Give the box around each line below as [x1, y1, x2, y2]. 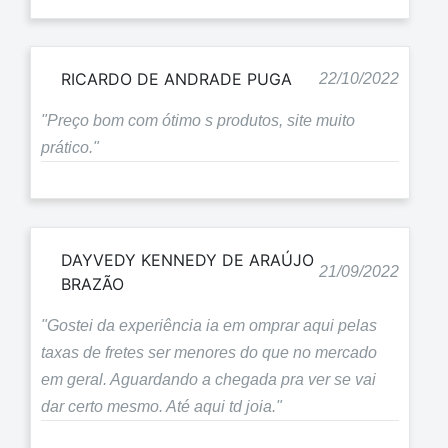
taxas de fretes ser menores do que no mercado [41, 343, 377, 361]
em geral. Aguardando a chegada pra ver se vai [41, 370, 376, 388]
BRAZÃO [61, 273, 124, 294]
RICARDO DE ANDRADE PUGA [61, 69, 292, 90]
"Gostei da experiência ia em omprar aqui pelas [41, 316, 377, 334]
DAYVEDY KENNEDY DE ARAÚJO [61, 249, 314, 270]
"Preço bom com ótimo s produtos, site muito [41, 112, 355, 130]
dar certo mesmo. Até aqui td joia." [41, 397, 282, 415]
